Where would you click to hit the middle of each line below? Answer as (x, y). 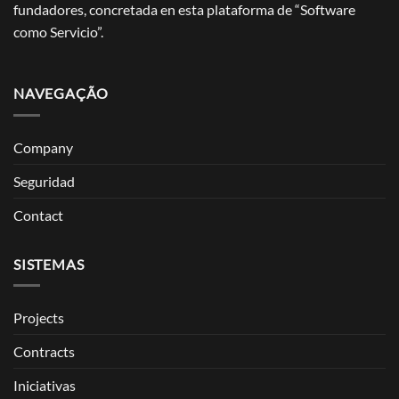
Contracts (44, 352)
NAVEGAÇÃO (61, 94)
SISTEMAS (49, 264)
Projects (39, 318)
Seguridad (44, 181)
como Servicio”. (58, 31)
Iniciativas (45, 386)
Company (43, 147)
